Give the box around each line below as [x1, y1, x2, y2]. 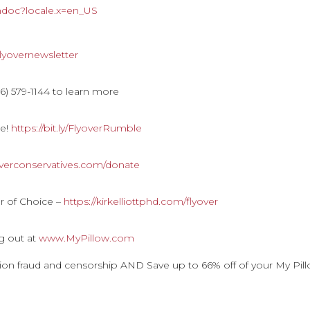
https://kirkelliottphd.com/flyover [64, 195, 219, 208]
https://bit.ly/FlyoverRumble [11, 122, 143, 134]
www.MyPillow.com [39, 232, 135, 244]
